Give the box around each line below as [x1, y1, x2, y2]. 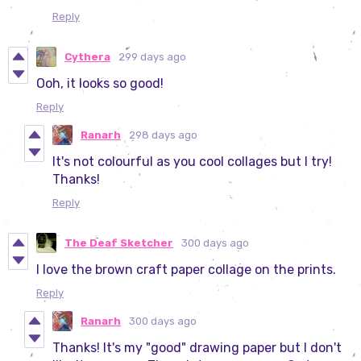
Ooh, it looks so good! [36, 76, 167, 92]
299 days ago [118, 51, 186, 64]
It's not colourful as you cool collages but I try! [52, 154, 332, 170]
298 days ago [129, 129, 197, 142]
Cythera [64, 51, 110, 64]
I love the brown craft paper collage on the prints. [36, 262, 339, 278]
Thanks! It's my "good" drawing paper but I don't [52, 340, 342, 356]
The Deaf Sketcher [64, 237, 173, 250]
